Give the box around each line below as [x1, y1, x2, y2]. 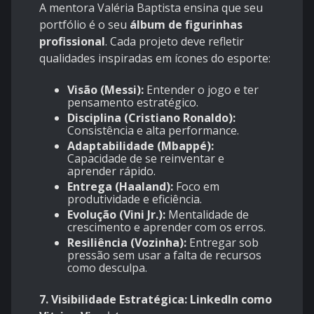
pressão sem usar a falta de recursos [67, 247, 261, 264]
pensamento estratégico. [67, 95, 198, 111]
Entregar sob [186, 235, 259, 251]
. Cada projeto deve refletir [105, 34, 244, 50]
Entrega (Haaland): [67, 179, 173, 195]
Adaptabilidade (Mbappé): [67, 138, 214, 154]
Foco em [173, 179, 219, 195]
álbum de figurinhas [130, 17, 243, 33]
